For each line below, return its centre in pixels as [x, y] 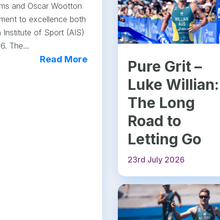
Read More [63, 59]
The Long [162, 102]
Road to [155, 121]
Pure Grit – [165, 66]
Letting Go [165, 139]
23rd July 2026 [156, 159]
